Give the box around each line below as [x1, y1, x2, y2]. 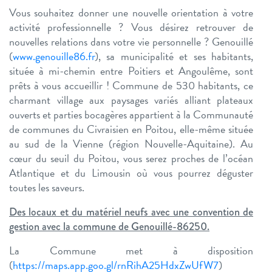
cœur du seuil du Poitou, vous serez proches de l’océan [9, 150, 253, 167]
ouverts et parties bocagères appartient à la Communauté [9, 106, 253, 123]
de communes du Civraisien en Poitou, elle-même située [9, 121, 253, 138]
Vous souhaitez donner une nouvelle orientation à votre [9, 4, 253, 21]
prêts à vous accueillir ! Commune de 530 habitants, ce [9, 77, 253, 94]
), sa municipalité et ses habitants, [95, 48, 253, 65]
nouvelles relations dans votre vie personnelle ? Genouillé [9, 33, 253, 50]
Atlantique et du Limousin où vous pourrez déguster [9, 165, 253, 182]
